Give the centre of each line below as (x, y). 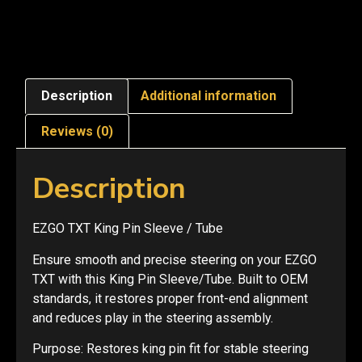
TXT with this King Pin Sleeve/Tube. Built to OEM (170, 279)
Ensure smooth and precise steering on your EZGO (175, 259)
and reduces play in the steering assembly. (153, 318)
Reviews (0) (78, 131)
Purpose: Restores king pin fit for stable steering (170, 349)
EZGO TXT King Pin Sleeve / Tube (128, 229)
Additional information (208, 96)
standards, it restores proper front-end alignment (170, 298)
